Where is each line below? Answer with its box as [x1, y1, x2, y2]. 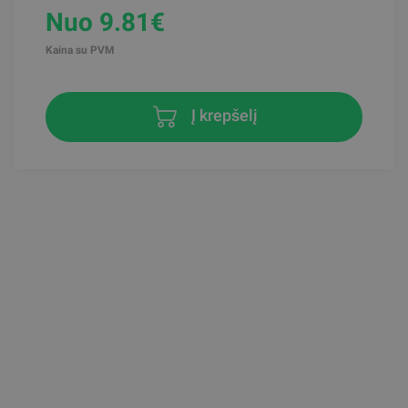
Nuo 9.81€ [46, 7, 165, 37]
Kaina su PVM [46, 44, 115, 56]
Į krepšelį [187, 106, 258, 126]
